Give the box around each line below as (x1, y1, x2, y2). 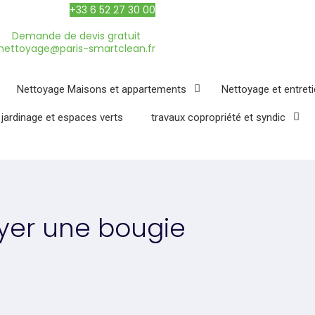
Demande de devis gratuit (12, 28, 141, 43)
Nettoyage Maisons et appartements (17, 83, 186, 96)
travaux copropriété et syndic (151, 111, 285, 124)
